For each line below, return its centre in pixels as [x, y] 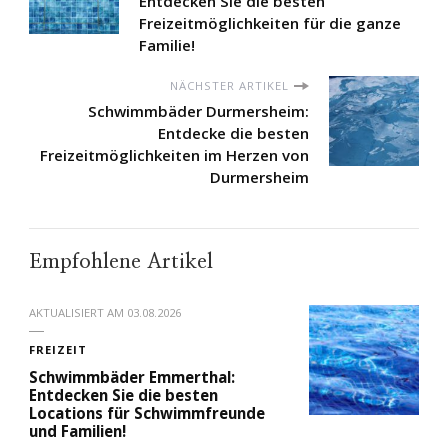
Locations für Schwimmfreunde [147, 413]
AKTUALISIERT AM [78, 313]
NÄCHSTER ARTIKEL [229, 86]
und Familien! [77, 431]
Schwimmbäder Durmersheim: [198, 111]
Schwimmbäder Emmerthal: [132, 377]
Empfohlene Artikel [121, 262]
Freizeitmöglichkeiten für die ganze [270, 23]
